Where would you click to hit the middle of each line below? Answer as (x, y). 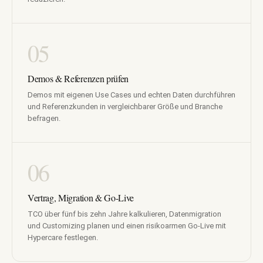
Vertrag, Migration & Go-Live (81, 198)
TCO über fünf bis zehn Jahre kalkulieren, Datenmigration (124, 214)
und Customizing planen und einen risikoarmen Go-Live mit (127, 226)
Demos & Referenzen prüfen (78, 79)
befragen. (44, 119)
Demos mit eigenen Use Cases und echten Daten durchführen (131, 95)
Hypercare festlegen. (63, 238)
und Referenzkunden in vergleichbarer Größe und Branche (125, 107)
